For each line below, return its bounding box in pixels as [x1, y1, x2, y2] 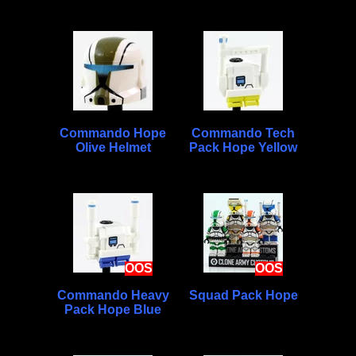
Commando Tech [192, 126, 295, 140]
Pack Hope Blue [64, 302, 161, 316]
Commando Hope [60, 126, 166, 140]
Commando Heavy [56, 288, 169, 302]
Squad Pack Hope [188, 288, 298, 302]
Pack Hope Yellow [189, 140, 297, 154]
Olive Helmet [75, 140, 151, 154]
